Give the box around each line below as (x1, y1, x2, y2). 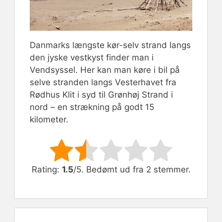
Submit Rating (113, 145, 169, 155)
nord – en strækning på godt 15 (30, 102, 154, 112)
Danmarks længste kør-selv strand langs (30, 40, 191, 51)
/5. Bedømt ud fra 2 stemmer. (73, 164, 191, 174)
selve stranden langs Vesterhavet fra (30, 77, 176, 88)
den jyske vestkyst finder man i (30, 53, 154, 63)
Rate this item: (30, 145, 87, 155)
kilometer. (30, 114, 68, 125)
